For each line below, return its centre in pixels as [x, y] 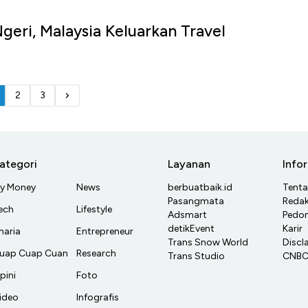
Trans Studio [196, 256]
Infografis [98, 298]
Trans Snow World [208, 243]
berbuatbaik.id [200, 188]
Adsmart [187, 215]
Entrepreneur [105, 232]
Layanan [189, 164]
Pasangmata [196, 201]
